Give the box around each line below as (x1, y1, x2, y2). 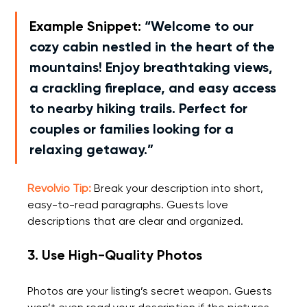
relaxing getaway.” (29, 141, 154, 158)
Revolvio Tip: (27, 182, 92, 195)
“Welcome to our (145, 18, 258, 35)
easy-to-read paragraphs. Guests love (27, 198, 232, 212)
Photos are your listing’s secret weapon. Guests (27, 284, 275, 298)
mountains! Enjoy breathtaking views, (29, 59, 277, 76)
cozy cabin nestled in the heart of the (29, 38, 279, 56)
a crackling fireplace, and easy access (29, 79, 280, 97)
